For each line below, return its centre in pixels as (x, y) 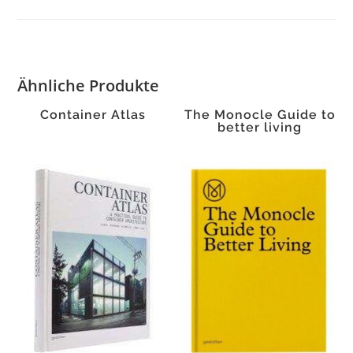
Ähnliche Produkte (89, 85)
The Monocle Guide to (260, 115)
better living (260, 127)
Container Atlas (93, 115)
